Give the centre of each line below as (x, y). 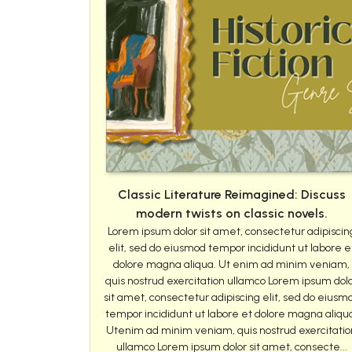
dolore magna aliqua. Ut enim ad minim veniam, (232, 265)
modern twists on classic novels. (231, 214)
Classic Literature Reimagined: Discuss (231, 195)
